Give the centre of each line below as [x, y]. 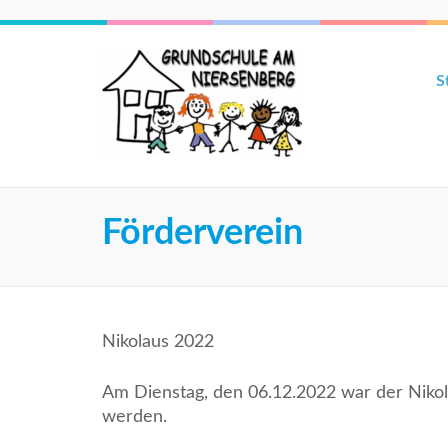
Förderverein [202, 233]
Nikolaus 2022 [158, 342]
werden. [134, 417]
